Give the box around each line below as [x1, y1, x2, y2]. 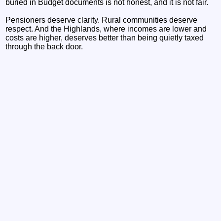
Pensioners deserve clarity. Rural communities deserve [5, 15, 198, 24]
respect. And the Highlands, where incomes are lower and [5, 24, 207, 33]
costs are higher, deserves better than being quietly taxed [5, 33, 204, 42]
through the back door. [5, 42, 83, 51]
